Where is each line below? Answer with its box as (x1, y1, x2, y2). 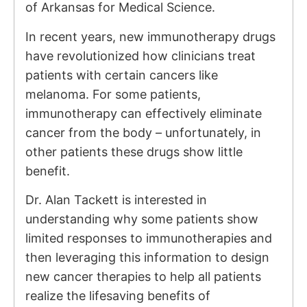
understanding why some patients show (25, 212, 258, 227)
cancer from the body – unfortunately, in (25, 125, 261, 140)
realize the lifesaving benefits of (25, 288, 210, 304)
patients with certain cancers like (25, 67, 218, 82)
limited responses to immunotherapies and (25, 231, 272, 246)
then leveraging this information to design (25, 250, 269, 265)
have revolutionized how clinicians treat (25, 48, 256, 63)
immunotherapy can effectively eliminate (25, 106, 262, 121)
